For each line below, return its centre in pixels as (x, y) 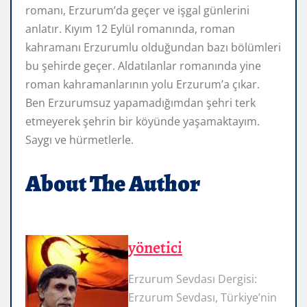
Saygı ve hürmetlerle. (79, 139)
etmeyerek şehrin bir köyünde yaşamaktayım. (143, 121)
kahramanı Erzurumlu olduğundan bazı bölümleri (153, 47)
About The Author (113, 183)
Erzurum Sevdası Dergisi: (193, 279)
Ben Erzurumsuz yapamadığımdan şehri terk (140, 102)
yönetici (155, 247)
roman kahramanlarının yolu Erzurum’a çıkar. (143, 84)
